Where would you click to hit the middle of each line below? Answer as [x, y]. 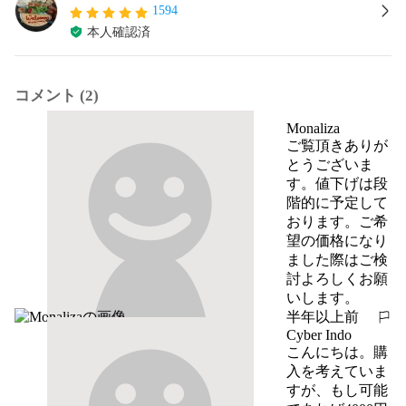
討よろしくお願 [337, 278]
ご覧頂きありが [337, 145]
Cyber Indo [319, 334]
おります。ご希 [337, 221]
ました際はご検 [337, 259]
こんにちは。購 [337, 352]
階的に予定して [337, 202]
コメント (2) [57, 95]
